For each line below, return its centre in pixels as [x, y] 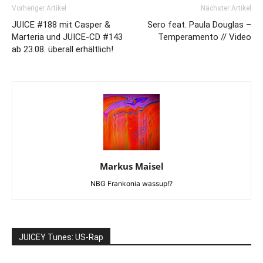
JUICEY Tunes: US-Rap [61, 237]
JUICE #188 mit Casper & [61, 25]
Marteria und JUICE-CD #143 [67, 37]
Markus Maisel [131, 166]
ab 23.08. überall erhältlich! [63, 50]
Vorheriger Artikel [39, 9]
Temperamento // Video [205, 37]
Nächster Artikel [226, 9]
